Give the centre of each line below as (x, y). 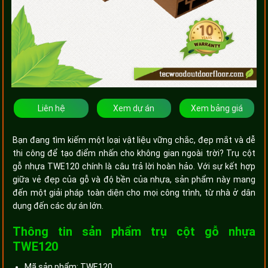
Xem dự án (134, 108)
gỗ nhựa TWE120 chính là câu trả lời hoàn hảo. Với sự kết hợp (134, 166)
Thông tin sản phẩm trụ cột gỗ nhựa (134, 231)
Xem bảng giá (217, 108)
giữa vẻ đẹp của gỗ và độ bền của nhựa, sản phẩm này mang (134, 179)
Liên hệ (51, 108)
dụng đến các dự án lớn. (58, 205)
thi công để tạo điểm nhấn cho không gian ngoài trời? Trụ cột (134, 153)
